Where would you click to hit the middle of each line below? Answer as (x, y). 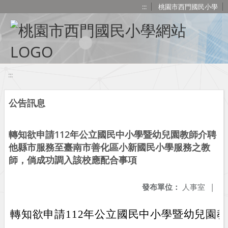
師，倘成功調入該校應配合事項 (73, 160)
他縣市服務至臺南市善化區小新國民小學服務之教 (109, 147)
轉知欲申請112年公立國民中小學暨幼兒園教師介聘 (112, 134)
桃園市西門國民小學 (188, 7)
